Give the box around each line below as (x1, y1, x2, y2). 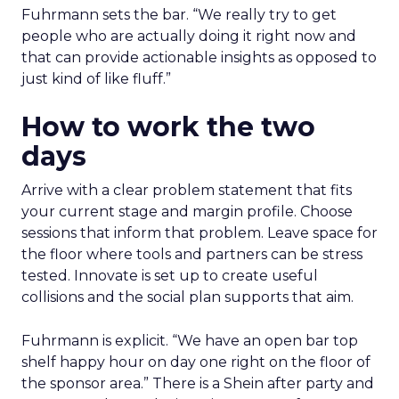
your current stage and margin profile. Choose (21, 203, 353, 221)
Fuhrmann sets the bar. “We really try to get (21, 6, 337, 24)
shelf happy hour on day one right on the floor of (21, 354, 370, 371)
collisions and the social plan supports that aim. (21, 289, 354, 306)
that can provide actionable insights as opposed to (21, 49, 377, 67)
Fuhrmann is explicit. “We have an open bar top (21, 332, 358, 350)
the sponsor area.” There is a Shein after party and (21, 375, 374, 393)
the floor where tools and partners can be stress (21, 246, 362, 264)
